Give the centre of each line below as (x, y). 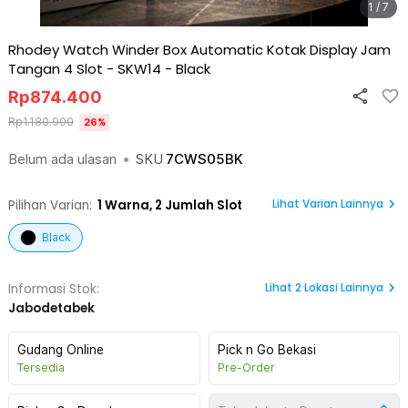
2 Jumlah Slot (199, 205)
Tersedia (41, 367)
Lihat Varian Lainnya (328, 204)
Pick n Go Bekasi (266, 350)
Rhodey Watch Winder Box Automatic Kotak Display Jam (199, 50)
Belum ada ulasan (62, 159)
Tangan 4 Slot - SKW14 (85, 69)
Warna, (127, 205)
